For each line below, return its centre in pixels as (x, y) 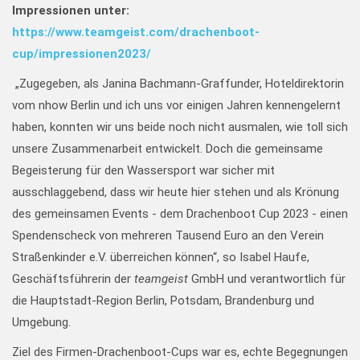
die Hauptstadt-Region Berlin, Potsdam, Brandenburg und (163, 301)
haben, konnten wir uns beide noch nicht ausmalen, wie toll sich (180, 127)
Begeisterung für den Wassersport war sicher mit (143, 170)
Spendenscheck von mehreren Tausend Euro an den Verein (168, 235)
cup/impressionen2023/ (82, 54)
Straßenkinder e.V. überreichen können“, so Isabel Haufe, (161, 257)
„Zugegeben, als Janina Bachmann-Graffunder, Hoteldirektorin (178, 84)
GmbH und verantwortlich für (267, 279)
